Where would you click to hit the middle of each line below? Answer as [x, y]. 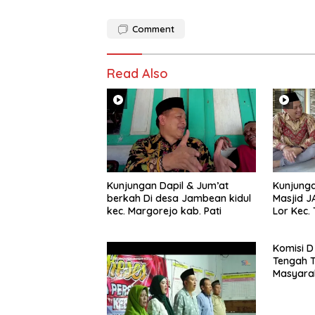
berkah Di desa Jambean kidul [179, 199]
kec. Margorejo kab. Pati [164, 211]
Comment [153, 29]
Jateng [289, 299]
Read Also [137, 74]
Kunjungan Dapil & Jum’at [168, 186]
